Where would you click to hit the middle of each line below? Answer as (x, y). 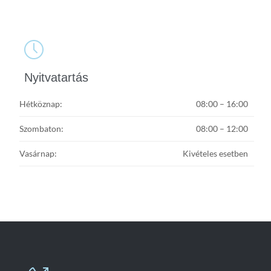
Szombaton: (41, 129)
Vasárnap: (38, 154)
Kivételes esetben (215, 154)
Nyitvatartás (56, 78)
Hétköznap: (41, 104)
